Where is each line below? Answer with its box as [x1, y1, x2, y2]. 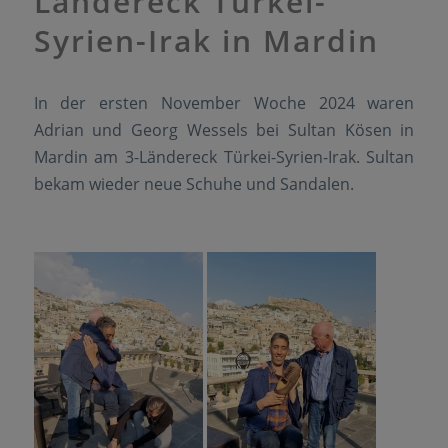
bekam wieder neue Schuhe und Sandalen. [33, 172, 354, 195]
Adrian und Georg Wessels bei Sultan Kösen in [33, 118, 415, 141]
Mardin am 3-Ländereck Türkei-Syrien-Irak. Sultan [33, 145, 415, 168]
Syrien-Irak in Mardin [33, 20, 379, 61]
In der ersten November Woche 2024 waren [33, 91, 415, 114]
